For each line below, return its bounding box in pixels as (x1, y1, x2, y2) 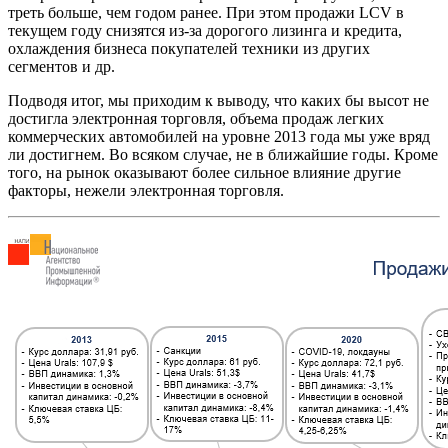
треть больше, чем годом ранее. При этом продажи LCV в (8, 4, 404, 22)
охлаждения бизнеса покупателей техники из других (8, 40, 370, 58)
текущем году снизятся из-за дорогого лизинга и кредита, (8, 22, 406, 40)
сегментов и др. (8, 58, 115, 76)
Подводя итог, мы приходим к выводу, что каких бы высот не (8, 92, 429, 110)
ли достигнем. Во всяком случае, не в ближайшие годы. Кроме (8, 146, 438, 164)
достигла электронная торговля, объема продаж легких (8, 110, 384, 128)
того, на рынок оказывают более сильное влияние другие (8, 164, 401, 182)
